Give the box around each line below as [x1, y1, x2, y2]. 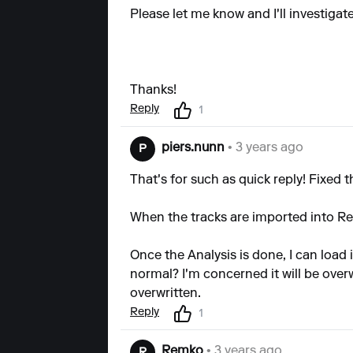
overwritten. [130, 288, 201, 301]
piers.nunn [162, 142, 225, 155]
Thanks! [130, 84, 176, 98]
